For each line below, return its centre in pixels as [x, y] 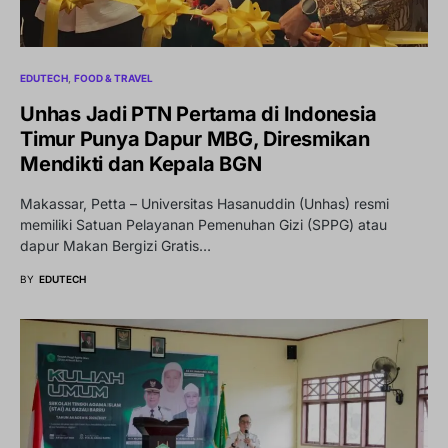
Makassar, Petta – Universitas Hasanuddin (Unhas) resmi [204, 204]
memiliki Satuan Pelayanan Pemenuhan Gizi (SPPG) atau [203, 225]
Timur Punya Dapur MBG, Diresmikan [195, 139]
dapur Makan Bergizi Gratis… [115, 246]
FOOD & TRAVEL [114, 78]
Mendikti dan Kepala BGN [141, 164]
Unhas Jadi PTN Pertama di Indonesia [198, 114]
